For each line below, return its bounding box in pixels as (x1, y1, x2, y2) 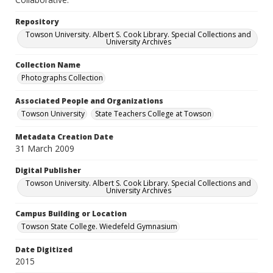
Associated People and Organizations (15, 96, 163, 106)
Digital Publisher (15, 165, 81, 175)
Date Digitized (15, 244, 73, 255)
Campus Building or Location (15, 208, 127, 219)
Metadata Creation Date (15, 132, 113, 142)
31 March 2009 (15, 143, 74, 154)
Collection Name (15, 60, 80, 70)
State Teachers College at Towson (95, 108, 211, 119)
